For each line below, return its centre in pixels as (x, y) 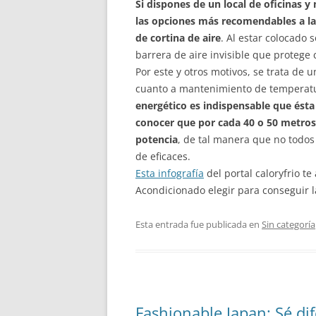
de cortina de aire (178, 38)
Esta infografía (170, 173)
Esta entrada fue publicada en (199, 224)
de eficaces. (163, 156)
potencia (157, 139)
